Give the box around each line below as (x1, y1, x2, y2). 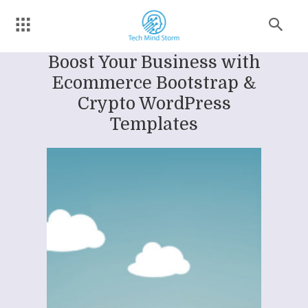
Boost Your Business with (47, 52, 261, 72)
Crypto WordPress (77, 93, 231, 113)
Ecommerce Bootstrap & (52, 72, 256, 93)
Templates (110, 113, 198, 134)
